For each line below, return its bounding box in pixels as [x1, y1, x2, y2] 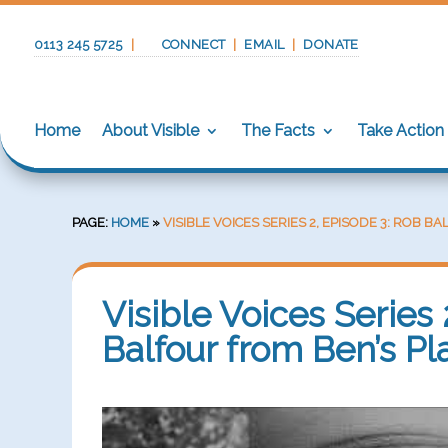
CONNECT [161, 37, 226, 52]
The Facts [240, 120, 315, 140]
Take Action [356, 120, 444, 140]
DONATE [303, 37, 359, 52]
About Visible [101, 120, 199, 140]
